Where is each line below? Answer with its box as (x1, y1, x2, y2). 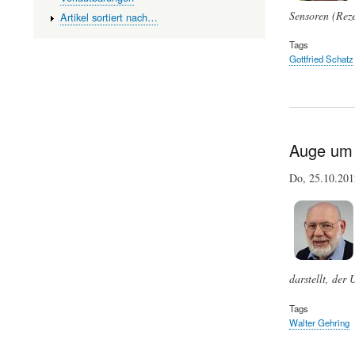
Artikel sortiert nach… (59, 9, 158, 25)
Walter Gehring (288, 315, 349, 329)
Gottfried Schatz (288, 52, 353, 66)
